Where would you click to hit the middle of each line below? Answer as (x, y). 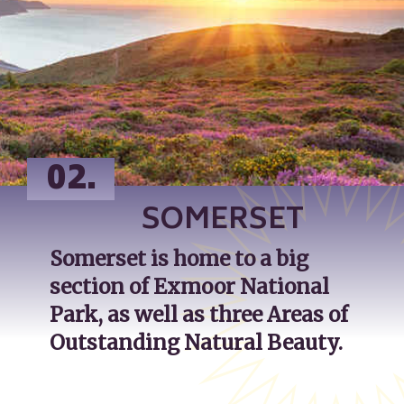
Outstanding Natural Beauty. (197, 343)
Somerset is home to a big (179, 259)
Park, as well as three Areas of (199, 315)
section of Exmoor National (190, 287)
